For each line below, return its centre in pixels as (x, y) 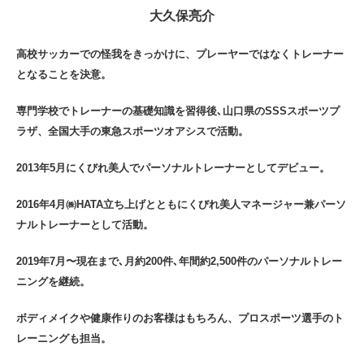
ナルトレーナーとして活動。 (85, 225)
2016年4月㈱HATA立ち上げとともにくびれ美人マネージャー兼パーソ (181, 205)
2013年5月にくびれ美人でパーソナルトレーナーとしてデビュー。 (173, 168)
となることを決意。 (64, 75)
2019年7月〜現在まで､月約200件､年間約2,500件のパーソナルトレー (179, 262)
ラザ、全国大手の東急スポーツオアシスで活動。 (132, 132)
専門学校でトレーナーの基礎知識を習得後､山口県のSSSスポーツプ (178, 111)
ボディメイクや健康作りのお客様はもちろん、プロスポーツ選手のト (180, 318)
